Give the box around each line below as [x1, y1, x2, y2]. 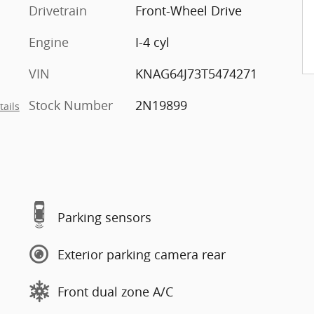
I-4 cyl [135, 34, 170, 50]
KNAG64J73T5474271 [135, 65, 257, 82]
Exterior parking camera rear [57, 245, 226, 263]
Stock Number [29, 97, 113, 114]
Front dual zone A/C [57, 282, 173, 300]
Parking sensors [57, 208, 151, 226]
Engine [29, 34, 69, 50]
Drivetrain [29, 2, 87, 19]
